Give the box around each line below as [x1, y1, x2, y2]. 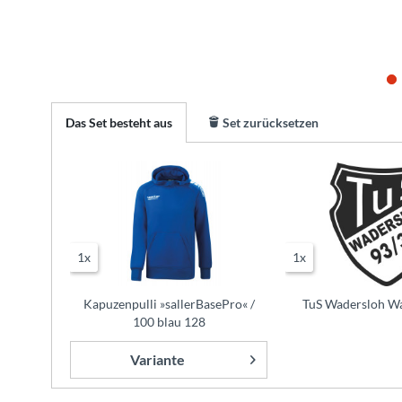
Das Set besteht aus [66, 115, 172, 130]
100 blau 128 [132, 314, 205, 329]
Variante [129, 351, 185, 368]
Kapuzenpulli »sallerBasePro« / [83, 296, 255, 311]
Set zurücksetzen [220, 115, 319, 130]
